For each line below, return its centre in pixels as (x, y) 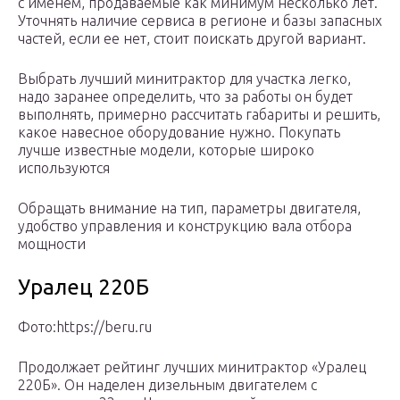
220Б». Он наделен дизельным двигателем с (167, 385)
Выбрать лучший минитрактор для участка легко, (184, 79)
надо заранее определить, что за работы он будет (185, 97)
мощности (52, 244)
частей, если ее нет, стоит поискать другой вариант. (192, 39)
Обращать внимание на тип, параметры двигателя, (189, 208)
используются (64, 168)
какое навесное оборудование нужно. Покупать (179, 133)
